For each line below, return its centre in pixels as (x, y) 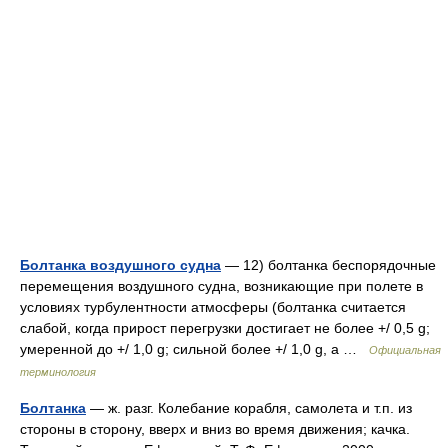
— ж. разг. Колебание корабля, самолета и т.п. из (249, 408)
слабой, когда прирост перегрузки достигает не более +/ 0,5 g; (225, 328)
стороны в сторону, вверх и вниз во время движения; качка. (215, 429)
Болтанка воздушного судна (120, 265)
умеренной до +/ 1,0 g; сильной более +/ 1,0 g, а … (194, 349)
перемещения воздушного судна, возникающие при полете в (221, 286)
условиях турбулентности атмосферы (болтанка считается (213, 307)
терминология (58, 372)
